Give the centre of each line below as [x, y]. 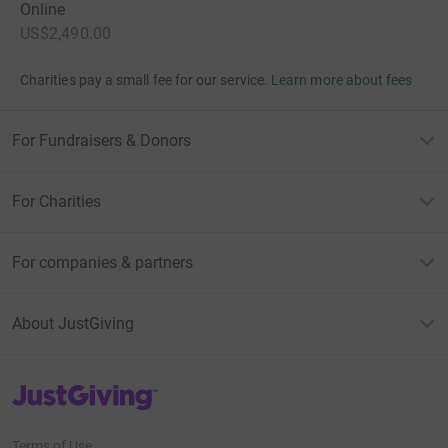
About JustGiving [73, 324]
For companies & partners [102, 263]
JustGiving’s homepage [83, 390]
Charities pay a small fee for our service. [144, 80]
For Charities [56, 202]
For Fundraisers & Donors [101, 141]
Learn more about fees [342, 80]
